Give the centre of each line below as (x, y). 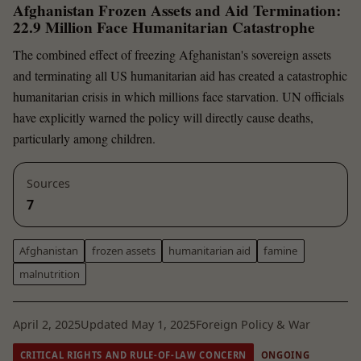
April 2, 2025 (47, 325)
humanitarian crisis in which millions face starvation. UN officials (178, 96)
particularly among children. (84, 138)
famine (281, 251)
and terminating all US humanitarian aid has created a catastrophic (180, 75)
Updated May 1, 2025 (138, 325)
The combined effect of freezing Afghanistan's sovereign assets (172, 54)
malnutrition (50, 274)
